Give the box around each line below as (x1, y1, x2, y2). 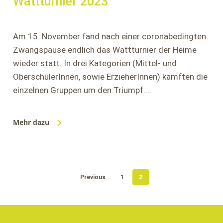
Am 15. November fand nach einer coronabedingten (12, 31, 206, 41)
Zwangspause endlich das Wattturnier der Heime (12, 45, 197, 55)
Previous (80, 174, 106, 181)
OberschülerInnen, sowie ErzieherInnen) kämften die (12, 72, 208, 82)
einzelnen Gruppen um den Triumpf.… (12, 85, 151, 95)
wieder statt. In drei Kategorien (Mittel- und (12, 58, 177, 68)
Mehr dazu (12, 117, 49, 127)
